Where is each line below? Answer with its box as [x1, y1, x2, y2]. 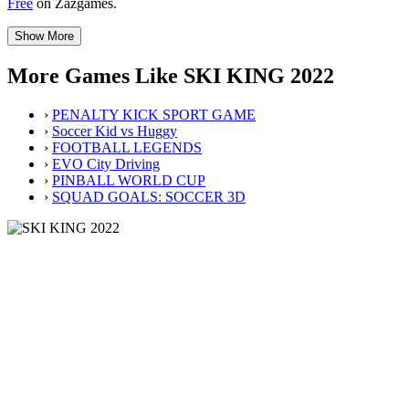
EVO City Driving [52, 155, 160, 172]
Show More [15, 29, 74, 44]
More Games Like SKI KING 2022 [7, 64, 334, 89]
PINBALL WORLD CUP [52, 172, 205, 188]
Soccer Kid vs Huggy [52, 122, 177, 139]
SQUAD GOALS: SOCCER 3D [52, 188, 246, 204]
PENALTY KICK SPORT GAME [52, 106, 256, 122]
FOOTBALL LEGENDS [52, 139, 202, 155]
